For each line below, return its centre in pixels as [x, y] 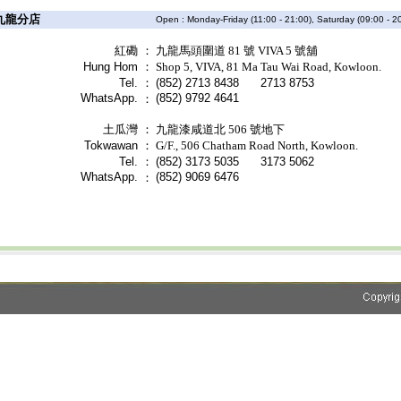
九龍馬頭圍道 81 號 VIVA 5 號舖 [238, 51]
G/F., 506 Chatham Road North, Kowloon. [257, 145]
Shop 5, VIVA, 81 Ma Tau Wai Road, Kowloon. [269, 67]
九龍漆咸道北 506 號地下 [222, 129]
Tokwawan [111, 145]
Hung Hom [111, 67]
